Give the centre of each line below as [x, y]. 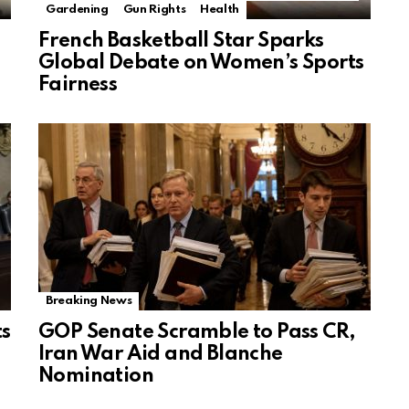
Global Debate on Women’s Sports [201, 63]
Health [220, 10]
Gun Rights [154, 10]
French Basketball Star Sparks [181, 42]
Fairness [78, 85]
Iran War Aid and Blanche [161, 355]
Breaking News [89, 301]
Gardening [77, 10]
